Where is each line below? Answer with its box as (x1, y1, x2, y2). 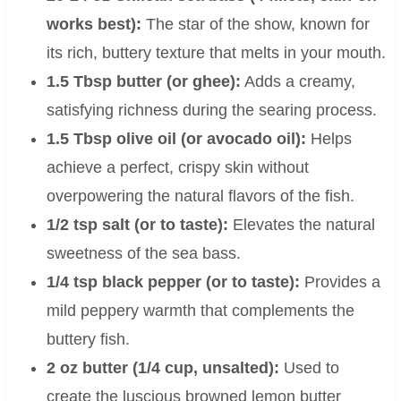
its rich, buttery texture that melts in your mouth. (46, 44, 386, 63)
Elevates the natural (227, 216, 375, 235)
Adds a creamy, (240, 73, 355, 91)
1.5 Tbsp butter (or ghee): (46, 73, 241, 91)
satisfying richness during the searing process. (46, 101, 377, 120)
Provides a (299, 273, 380, 292)
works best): (46, 15, 141, 34)
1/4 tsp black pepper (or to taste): (46, 273, 300, 292)
